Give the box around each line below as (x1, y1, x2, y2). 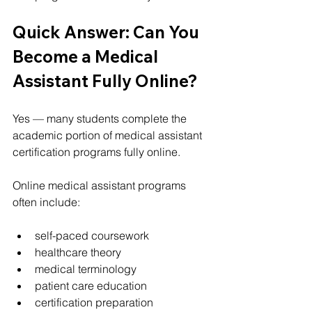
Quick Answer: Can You (13, 22, 203, 42)
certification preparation (35, 295, 153, 309)
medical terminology (35, 262, 136, 276)
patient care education (35, 279, 147, 292)
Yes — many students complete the (13, 111, 189, 125)
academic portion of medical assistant (13, 128, 205, 142)
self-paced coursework (35, 228, 149, 242)
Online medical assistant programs (13, 178, 189, 192)
